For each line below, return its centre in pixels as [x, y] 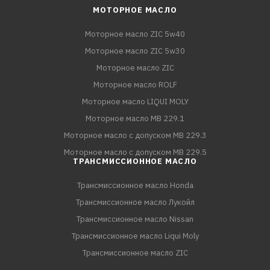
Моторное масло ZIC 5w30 [135, 51]
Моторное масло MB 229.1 [135, 119]
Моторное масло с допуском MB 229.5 [135, 152]
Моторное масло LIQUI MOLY [135, 102]
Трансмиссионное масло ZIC [135, 253]
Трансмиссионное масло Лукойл [135, 202]
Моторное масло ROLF [135, 85]
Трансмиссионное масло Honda [135, 186]
